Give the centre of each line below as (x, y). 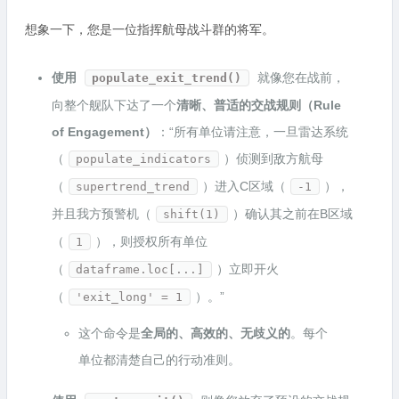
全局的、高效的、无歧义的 (216, 333)
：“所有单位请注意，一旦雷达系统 (252, 132)
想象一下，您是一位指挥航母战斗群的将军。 (150, 29)
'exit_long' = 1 (130, 297)
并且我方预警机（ (102, 214)
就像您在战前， (299, 77)
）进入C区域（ (244, 186)
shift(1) (192, 214)
